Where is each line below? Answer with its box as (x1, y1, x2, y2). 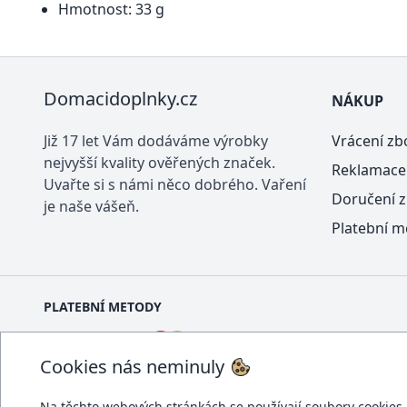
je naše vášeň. (44, 196, 139, 217)
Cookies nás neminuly (40, 354, 224, 379)
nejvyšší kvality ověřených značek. (44, 153, 275, 174)
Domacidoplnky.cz (44, 86, 197, 112)
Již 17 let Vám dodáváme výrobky (44, 131, 268, 152)
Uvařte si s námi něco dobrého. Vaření (44, 174, 306, 195)
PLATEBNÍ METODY (44, 298, 162, 316)
